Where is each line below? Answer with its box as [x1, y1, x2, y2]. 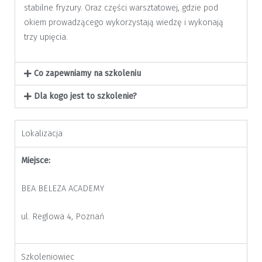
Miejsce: [21, 155, 50, 166]
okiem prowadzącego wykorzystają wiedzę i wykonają [24, 17, 223, 27]
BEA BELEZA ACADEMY [21, 183, 104, 194]
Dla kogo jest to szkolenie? [34, 91, 137, 101]
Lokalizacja [21, 128, 63, 139]
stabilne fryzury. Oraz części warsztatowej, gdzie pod [24, 2, 218, 13]
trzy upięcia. [24, 32, 68, 42]
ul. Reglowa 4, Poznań [21, 211, 104, 222]
